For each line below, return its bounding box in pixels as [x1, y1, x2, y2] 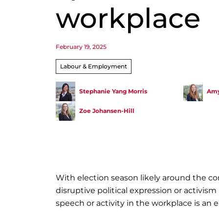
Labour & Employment [60, 63, 127, 70]
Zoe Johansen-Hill [79, 107, 134, 114]
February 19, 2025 [56, 43, 107, 50]
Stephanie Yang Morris [79, 88, 147, 95]
